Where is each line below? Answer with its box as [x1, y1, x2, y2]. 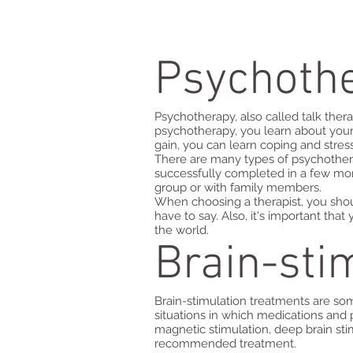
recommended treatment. [154, 336, 296, 351]
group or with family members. [154, 180, 321, 195]
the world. [154, 223, 209, 237]
